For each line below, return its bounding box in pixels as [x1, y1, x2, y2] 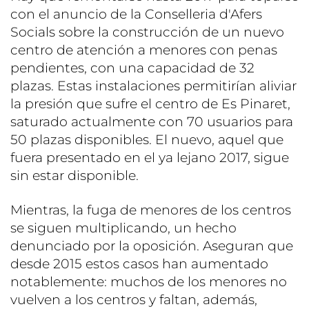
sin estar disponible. [10, 168, 139, 184]
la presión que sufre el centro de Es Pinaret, [10, 96, 290, 112]
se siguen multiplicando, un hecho [10, 220, 237, 237]
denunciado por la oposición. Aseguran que [10, 238, 293, 255]
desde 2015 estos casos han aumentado [10, 256, 268, 272]
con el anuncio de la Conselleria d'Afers [10, 6, 262, 23]
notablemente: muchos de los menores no [10, 274, 287, 290]
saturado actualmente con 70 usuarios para [10, 114, 293, 130]
